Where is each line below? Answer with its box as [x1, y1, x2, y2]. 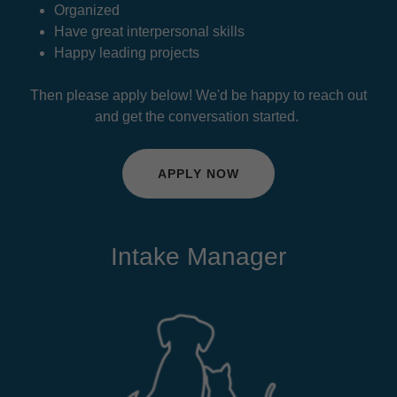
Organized [53, 3, 123, 19]
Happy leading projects [53, 45, 203, 61]
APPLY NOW [158, 167, 239, 182]
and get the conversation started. [95, 109, 302, 125]
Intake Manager [111, 243, 286, 271]
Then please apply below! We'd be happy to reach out [30, 88, 367, 104]
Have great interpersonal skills [53, 24, 245, 40]
